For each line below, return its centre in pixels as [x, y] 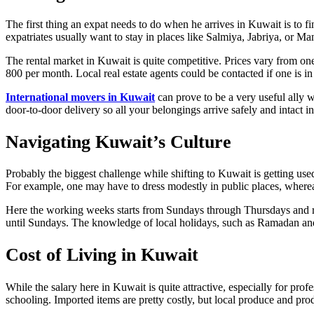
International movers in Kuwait [80, 97]
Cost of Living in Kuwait [102, 255]
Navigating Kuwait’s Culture [118, 142]
